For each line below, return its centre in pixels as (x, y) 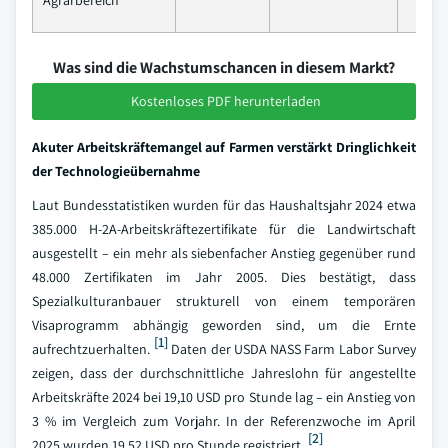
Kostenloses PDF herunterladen (226, 101)
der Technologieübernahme (116, 171)
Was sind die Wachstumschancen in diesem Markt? (224, 67)
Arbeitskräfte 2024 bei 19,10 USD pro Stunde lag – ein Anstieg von (224, 397)
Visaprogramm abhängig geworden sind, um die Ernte (224, 325)
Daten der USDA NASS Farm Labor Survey (292, 349)
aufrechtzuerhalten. (91, 349)
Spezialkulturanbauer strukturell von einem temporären (224, 301)
